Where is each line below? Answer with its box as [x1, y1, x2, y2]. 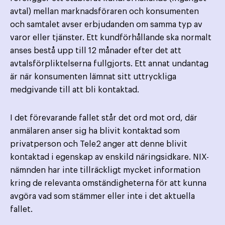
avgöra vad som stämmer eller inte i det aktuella [10, 192, 195, 201]
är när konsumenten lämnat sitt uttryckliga [10, 73, 176, 81]
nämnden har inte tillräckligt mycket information [10, 166, 200, 175]
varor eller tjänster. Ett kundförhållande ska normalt [10, 34, 211, 42]
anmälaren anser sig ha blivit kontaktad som [10, 127, 180, 136]
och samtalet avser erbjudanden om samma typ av [10, 21, 202, 29]
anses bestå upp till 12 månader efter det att [10, 47, 181, 55]
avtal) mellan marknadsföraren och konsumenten [10, 8, 199, 16]
